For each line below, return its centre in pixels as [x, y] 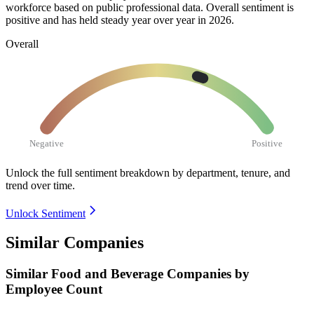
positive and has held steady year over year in [107, 20]
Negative [47, 143]
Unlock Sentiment [46, 213]
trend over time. [40, 185]
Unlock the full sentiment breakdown [88, 172]
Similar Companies [75, 243]
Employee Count [54, 289]
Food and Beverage [109, 274]
